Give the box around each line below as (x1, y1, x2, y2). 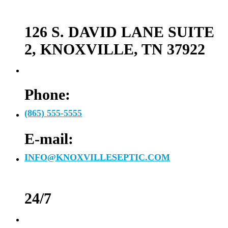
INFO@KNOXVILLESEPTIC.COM (24, 152, 170, 162)
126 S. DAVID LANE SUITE (24, 23, 214, 40)
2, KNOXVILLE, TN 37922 (24, 40, 205, 58)
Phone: (24, 85, 70, 103)
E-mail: (24, 130, 73, 147)
